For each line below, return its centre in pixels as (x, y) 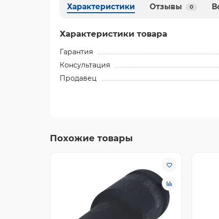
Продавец (78, 78)
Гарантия (76, 52)
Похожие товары (91, 138)
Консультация (85, 65)
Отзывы (166, 7)
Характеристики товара (113, 34)
